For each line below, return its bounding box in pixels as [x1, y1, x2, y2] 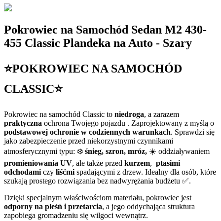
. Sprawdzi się [171, 128, 215, 137]
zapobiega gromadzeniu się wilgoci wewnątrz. [4, 211, 148, 220]
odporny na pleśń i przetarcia [4, 202, 102, 211]
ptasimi [156, 159, 180, 168]
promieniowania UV [4, 159, 72, 168]
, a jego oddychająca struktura [102, 202, 195, 211]
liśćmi [56, 168, 76, 177]
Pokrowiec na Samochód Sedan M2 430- [4, 23, 207, 37]
